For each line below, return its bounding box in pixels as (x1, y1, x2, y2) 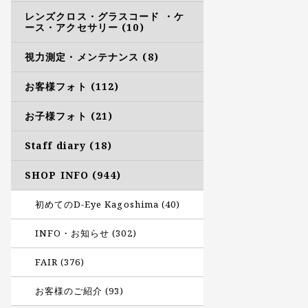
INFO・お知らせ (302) (35, 227, 137, 239)
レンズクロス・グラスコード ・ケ (25, 10, 184, 23)
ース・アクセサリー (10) (25, 21, 144, 34)
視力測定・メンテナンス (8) (25, 50, 159, 63)
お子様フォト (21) (25, 109, 113, 122)
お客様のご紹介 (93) (35, 285, 124, 297)
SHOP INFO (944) (25, 168, 121, 181)
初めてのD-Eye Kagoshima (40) (35, 198, 180, 210)
